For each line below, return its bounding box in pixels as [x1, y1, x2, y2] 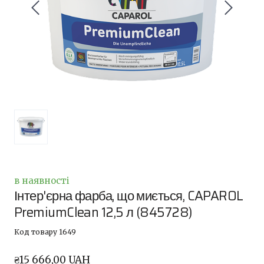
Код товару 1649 [14, 227, 76, 236]
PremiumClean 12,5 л [14, 202, 134, 223]
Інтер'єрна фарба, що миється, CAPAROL [14, 185, 243, 206]
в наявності [14, 174, 70, 186]
